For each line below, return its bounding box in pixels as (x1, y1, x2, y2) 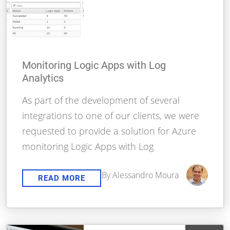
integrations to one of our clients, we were (22, 109, 200, 122)
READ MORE (38, 174, 86, 183)
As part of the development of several (22, 94, 180, 107)
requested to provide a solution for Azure (22, 125, 197, 138)
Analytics (22, 72, 64, 85)
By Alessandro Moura (101, 169, 179, 181)
